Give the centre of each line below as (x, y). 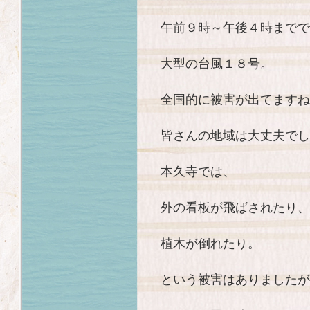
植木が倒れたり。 (210, 243)
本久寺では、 (198, 171)
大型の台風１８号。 (217, 63)
